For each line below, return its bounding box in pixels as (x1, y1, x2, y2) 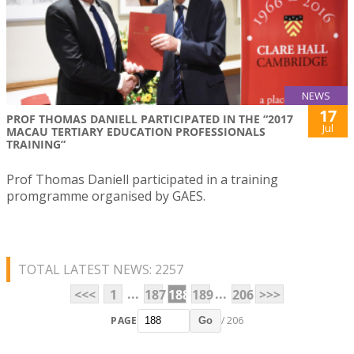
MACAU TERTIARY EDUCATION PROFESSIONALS (6, 123, 265, 139)
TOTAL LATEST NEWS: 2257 (18, 260, 183, 278)
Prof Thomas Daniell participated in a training (6, 170, 278, 188)
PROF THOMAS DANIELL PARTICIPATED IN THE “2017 (6, 111, 293, 126)
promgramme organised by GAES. (6, 186, 205, 205)
